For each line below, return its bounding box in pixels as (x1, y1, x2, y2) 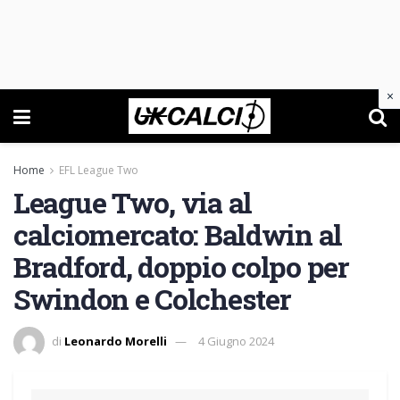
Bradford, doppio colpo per (13, 247, 349, 286)
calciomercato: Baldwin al (13, 215, 342, 254)
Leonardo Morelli (64, 332, 167, 349)
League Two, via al (13, 183, 252, 221)
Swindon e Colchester (13, 279, 291, 318)
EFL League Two (59, 162, 138, 178)
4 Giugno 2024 (198, 332, 274, 349)
